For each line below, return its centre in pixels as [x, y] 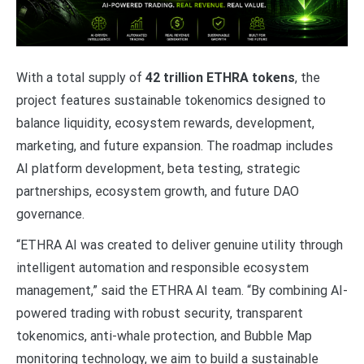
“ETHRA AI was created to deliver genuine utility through [180, 245]
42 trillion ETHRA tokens [220, 77]
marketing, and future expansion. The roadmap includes [175, 145]
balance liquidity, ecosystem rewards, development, [165, 123]
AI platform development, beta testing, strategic [158, 168]
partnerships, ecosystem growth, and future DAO [158, 191]
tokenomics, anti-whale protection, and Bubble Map [164, 336]
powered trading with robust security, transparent [160, 313]
